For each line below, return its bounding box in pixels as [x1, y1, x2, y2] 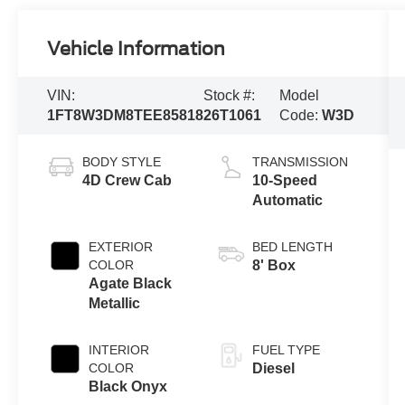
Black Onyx [89, 378, 168, 394]
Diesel [251, 360, 295, 376]
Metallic [89, 295, 141, 311]
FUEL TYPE [251, 342, 320, 357]
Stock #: [203, 88, 256, 104]
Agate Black [89, 275, 173, 291]
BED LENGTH [251, 239, 333, 254]
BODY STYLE [82, 154, 162, 169]
